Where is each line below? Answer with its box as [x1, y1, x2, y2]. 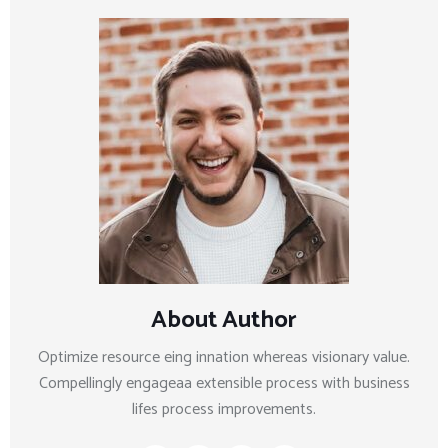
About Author [151, 301, 297, 341]
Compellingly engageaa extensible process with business [38, 370, 410, 398]
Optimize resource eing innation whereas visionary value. [38, 344, 410, 372]
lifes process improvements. [132, 396, 316, 424]
